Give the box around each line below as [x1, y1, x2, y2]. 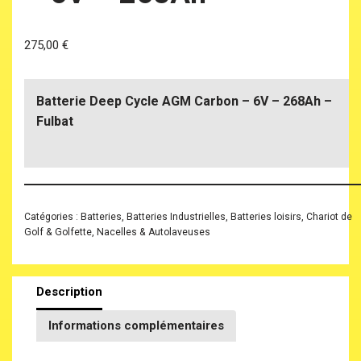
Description [36, 284, 102, 300]
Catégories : [24, 210, 81, 222]
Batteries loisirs [230, 210, 301, 222]
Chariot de [306, 210, 352, 222]
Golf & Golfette [24, 226, 92, 238]
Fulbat [36, 113, 73, 129]
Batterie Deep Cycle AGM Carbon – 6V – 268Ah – [36, 93, 332, 109]
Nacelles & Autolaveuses [97, 226, 210, 238]
